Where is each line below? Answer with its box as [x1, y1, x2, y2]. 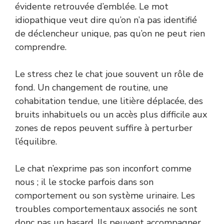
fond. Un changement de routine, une [15, 81, 168, 93]
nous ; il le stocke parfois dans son [15, 175, 153, 188]
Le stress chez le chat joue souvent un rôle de [15, 67, 203, 80]
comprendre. [15, 40, 66, 53]
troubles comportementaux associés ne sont [15, 202, 197, 215]
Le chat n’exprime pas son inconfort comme [15, 162, 191, 174]
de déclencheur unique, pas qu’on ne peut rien [15, 27, 205, 39]
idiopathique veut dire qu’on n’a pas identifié [15, 13, 197, 26]
